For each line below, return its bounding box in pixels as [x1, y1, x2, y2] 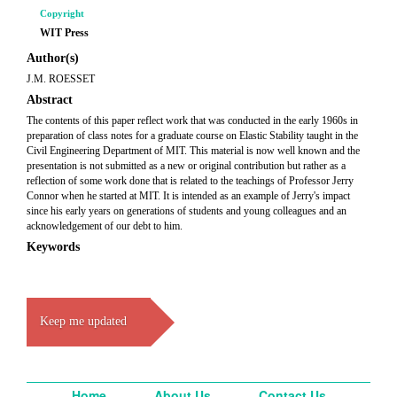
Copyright [40, 8, 84, 19]
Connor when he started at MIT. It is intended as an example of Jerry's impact [27, 190, 350, 202]
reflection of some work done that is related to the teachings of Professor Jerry [27, 175, 354, 187]
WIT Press [40, 27, 89, 39]
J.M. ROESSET [27, 73, 95, 85]
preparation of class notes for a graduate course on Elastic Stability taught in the [27, 129, 358, 142]
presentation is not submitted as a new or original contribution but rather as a [27, 160, 346, 172]
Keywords [27, 240, 80, 253]
